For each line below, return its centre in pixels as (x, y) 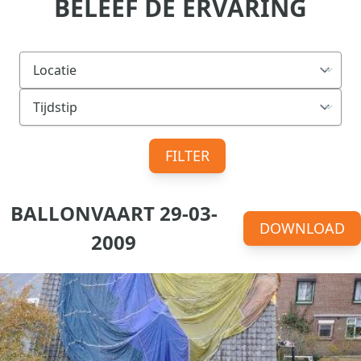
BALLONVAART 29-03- (114, 213)
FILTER (187, 156)
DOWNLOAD (302, 228)
